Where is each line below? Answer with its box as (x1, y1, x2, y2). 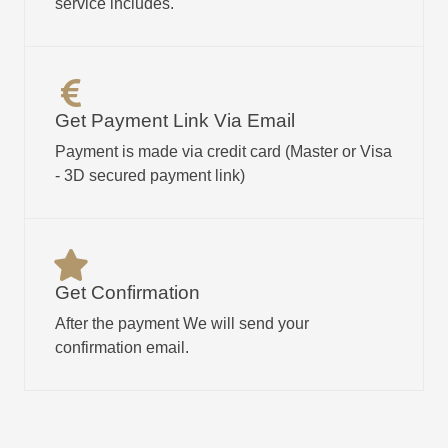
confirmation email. (55, 339, 189, 356)
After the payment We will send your (55, 315, 309, 332)
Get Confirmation (55, 282, 200, 303)
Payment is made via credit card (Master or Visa (55, 143, 392, 160)
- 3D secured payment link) (55, 167, 245, 184)
